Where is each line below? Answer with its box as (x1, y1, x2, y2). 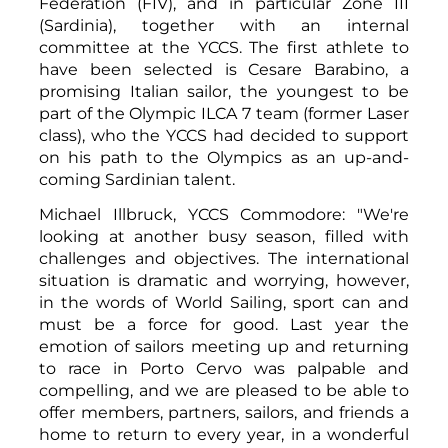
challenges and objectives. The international (39, 248, 409, 268)
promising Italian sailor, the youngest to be (39, 81, 409, 101)
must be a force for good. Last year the (39, 314, 409, 334)
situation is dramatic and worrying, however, (39, 270, 409, 290)
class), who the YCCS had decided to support (39, 125, 409, 145)
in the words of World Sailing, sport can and (39, 292, 409, 312)
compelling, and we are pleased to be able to (39, 380, 409, 400)
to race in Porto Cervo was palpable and (39, 358, 409, 378)
